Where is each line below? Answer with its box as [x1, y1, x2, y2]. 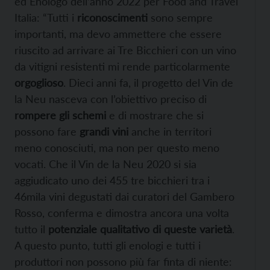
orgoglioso [14, 76, 63, 90]
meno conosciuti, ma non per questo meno [14, 141, 219, 155]
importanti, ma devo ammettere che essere [14, 27, 222, 41]
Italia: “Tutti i [14, 11, 77, 25]
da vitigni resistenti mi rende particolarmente [14, 60, 230, 74]
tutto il [14, 222, 48, 236]
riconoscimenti [77, 11, 148, 25]
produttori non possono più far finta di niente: [14, 255, 232, 269]
